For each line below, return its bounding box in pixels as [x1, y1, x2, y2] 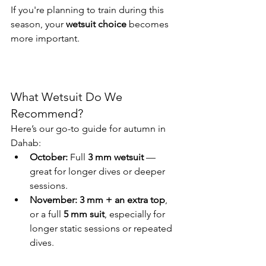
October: [30, 151, 68, 163]
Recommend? [11, 106, 83, 121]
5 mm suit [64, 208, 104, 220]
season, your [11, 18, 66, 30]
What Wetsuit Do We [11, 89, 125, 104]
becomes [126, 18, 171, 30]
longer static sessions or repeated [30, 222, 175, 234]
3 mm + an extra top [80, 194, 165, 205]
